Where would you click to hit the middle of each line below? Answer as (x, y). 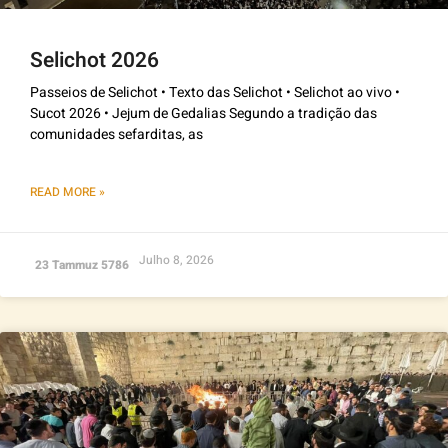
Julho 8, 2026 (176, 259)
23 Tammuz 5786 (82, 264)
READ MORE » (67, 191)
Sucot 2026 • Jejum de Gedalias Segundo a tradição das (203, 113)
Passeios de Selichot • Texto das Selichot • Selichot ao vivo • (215, 92)
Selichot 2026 (94, 60)
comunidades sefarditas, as (116, 134)
